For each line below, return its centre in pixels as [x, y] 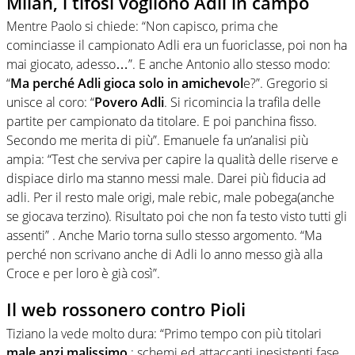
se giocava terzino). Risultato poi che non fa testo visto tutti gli [177, 217]
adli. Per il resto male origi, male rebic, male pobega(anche [170, 198]
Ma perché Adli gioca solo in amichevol [127, 84]
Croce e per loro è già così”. [83, 274]
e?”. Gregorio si [286, 84]
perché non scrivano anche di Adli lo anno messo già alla [164, 255]
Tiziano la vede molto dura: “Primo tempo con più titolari [164, 333]
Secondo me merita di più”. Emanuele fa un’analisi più [157, 141]
